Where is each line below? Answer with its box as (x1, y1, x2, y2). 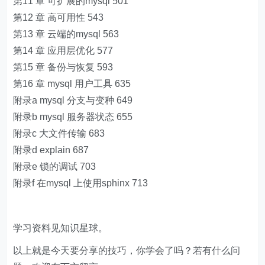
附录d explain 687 (13, 145, 89, 156)
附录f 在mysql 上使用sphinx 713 (13, 178, 148, 189)
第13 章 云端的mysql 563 (13, 29, 119, 40)
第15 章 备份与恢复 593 (13, 62, 114, 73)
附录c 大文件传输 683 (13, 128, 105, 139)
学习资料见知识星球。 (13, 223, 108, 234)
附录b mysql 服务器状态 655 (13, 112, 133, 122)
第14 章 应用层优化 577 (13, 46, 114, 56)
